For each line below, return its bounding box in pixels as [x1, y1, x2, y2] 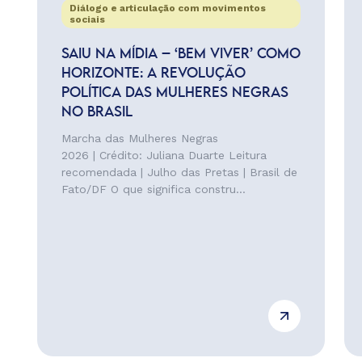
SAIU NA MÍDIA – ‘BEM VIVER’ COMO [61, 48, 301, 61]
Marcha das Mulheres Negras [61, 132, 218, 145]
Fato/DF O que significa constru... [61, 183, 246, 196]
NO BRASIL [61, 106, 133, 119]
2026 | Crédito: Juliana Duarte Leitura [61, 149, 267, 162]
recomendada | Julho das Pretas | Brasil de [61, 166, 297, 179]
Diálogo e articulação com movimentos [69, 2, 266, 14]
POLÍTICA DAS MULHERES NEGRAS [61, 86, 288, 99]
